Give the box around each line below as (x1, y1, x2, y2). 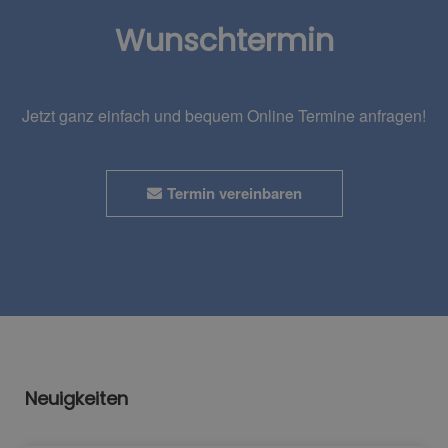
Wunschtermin (114, 19, 334, 62)
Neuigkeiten (25, 386, 128, 412)
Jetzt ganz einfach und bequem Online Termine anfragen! (22, 104, 426, 127)
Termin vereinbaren (166, 182, 302, 204)
